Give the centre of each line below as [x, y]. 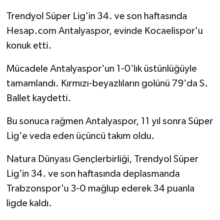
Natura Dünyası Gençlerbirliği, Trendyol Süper [102, 159]
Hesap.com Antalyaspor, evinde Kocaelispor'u [104, 31]
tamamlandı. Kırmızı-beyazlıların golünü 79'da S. [107, 83]
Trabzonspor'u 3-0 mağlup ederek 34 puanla [100, 188]
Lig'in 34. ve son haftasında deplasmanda [93, 174]
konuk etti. [29, 45]
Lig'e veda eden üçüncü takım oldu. [80, 136]
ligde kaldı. [29, 203]
